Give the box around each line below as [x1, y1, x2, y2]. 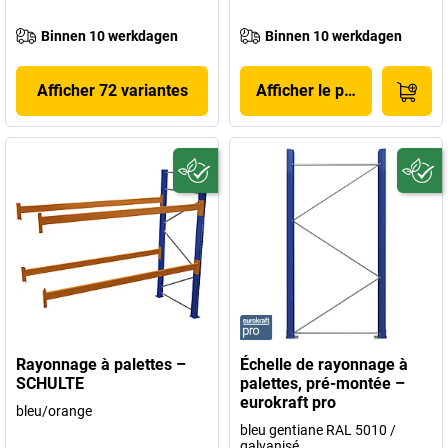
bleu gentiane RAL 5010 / [240, 422, 396, 438]
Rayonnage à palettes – [16, 355, 186, 374]
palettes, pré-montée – [240, 374, 405, 393]
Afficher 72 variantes [36, 81, 188, 100]
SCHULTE [16, 374, 84, 393]
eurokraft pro [240, 393, 336, 412]
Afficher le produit [256, 81, 386, 100]
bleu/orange [16, 403, 92, 419]
